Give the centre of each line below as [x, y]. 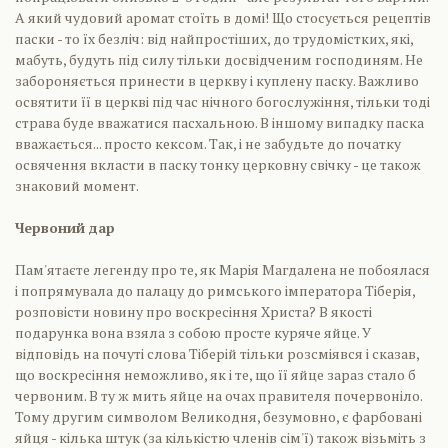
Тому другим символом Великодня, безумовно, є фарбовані [218, 416]
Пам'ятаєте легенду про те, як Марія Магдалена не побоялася [222, 269]
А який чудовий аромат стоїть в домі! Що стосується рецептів [223, 17]
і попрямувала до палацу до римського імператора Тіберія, [215, 290]
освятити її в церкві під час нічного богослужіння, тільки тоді [222, 101]
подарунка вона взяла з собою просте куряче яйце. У [193, 332]
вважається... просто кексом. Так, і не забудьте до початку [208, 143]
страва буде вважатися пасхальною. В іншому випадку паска [219, 122]
